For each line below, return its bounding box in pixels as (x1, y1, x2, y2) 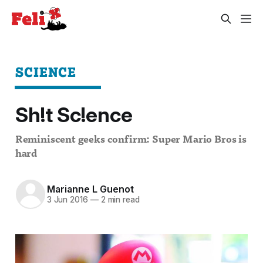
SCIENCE (15, 63, 77, 80)
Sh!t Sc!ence (15, 102, 133, 127)
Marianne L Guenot (46, 183, 134, 195)
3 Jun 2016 (46, 195, 88, 205)
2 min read (98, 195, 140, 205)
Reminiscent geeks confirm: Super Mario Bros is (15, 134, 247, 145)
